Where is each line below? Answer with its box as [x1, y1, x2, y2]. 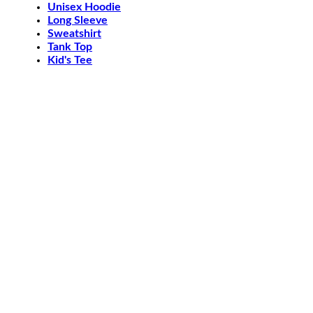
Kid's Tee [48, 54, 92, 66]
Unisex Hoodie [48, 1, 121, 13]
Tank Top [48, 41, 92, 53]
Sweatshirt [48, 28, 101, 40]
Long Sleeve [48, 15, 108, 27]
